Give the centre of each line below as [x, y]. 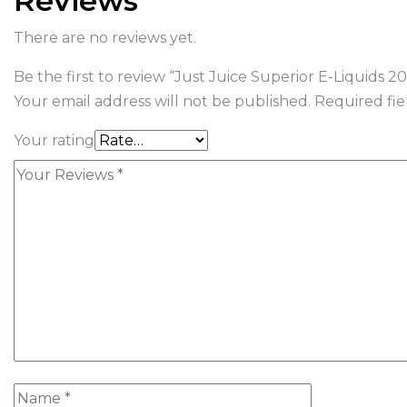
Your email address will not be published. [162, 101]
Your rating [54, 140]
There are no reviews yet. [105, 38]
